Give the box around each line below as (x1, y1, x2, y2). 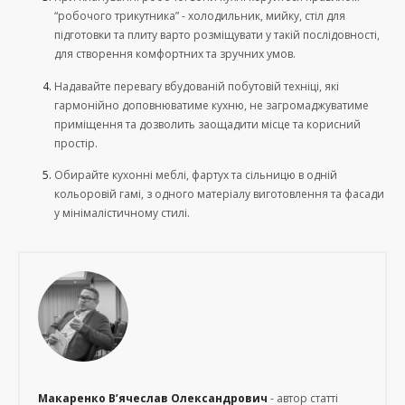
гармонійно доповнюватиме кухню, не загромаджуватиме (54, 97, 369, 113)
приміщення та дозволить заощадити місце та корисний (54, 116, 361, 132)
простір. (54, 135, 98, 151)
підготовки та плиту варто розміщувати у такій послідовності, (54, 27, 380, 43)
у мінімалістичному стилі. (54, 205, 193, 221)
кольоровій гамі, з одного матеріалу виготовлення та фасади (54, 186, 384, 202)
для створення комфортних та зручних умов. (54, 46, 296, 62)
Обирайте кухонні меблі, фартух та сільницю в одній (54, 167, 337, 184)
